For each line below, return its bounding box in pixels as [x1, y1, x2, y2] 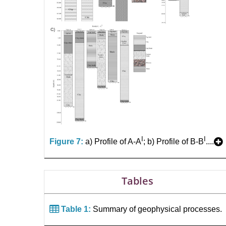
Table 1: [59, 204, 91, 213]
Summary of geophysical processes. [91, 204, 222, 213]
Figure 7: [49, 137, 83, 146]
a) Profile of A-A [85, 137, 141, 146]
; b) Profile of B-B [143, 137, 204, 146]
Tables [121, 174, 153, 188]
